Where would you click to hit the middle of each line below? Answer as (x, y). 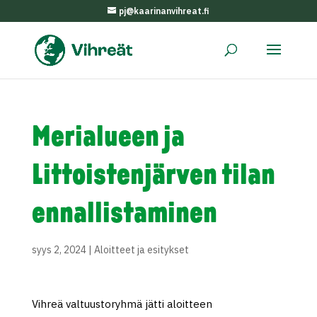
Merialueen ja (108, 138)
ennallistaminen (124, 215)
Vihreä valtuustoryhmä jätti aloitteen (122, 304)
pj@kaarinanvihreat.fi (164, 11)
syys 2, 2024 (59, 250)
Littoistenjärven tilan (153, 177)
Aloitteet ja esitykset (141, 250)
